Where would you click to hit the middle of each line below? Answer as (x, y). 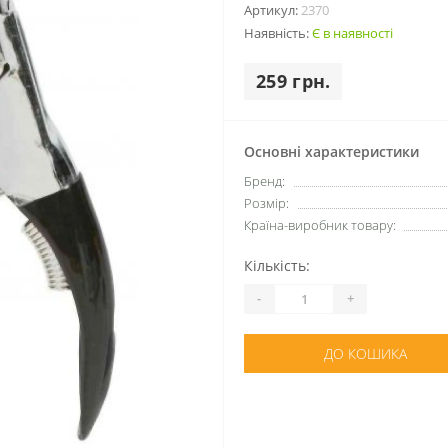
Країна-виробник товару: (320, 224)
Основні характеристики (331, 151)
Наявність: (278, 32)
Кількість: (277, 265)
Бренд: (264, 180)
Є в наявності (352, 32)
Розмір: (266, 202)
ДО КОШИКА (365, 353)
